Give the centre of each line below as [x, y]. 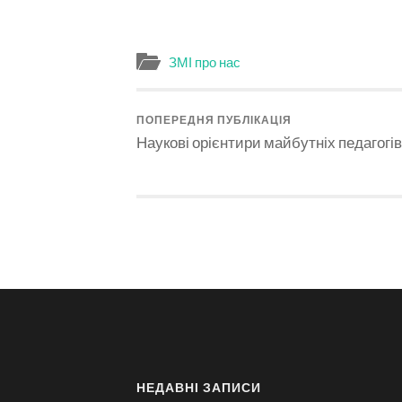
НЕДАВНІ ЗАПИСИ [199, 387]
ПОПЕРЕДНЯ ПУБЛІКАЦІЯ [214, 120]
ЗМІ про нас [205, 62]
